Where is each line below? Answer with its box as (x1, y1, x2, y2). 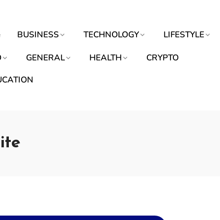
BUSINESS (17, 29, 59, 40)
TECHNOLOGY (83, 29, 139, 40)
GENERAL (26, 52, 65, 63)
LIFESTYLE (164, 29, 204, 40)
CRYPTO (146, 52, 179, 63)
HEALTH (89, 52, 122, 63)
